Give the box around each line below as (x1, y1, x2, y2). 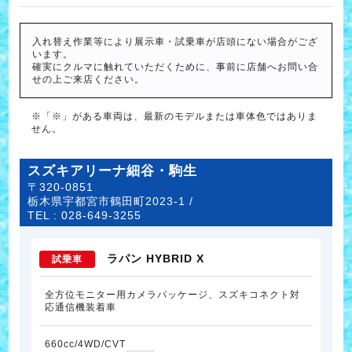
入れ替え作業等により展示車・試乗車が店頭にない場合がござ (32, 36, 319, 48)
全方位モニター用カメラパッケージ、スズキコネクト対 (45, 289, 301, 301)
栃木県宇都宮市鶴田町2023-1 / (27, 195, 194, 208)
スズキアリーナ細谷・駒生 (27, 163, 198, 179)
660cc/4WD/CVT (45, 339, 126, 350)
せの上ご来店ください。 (32, 74, 145, 86)
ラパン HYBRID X (107, 252, 205, 266)
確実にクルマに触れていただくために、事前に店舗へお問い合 (32, 61, 319, 73)
